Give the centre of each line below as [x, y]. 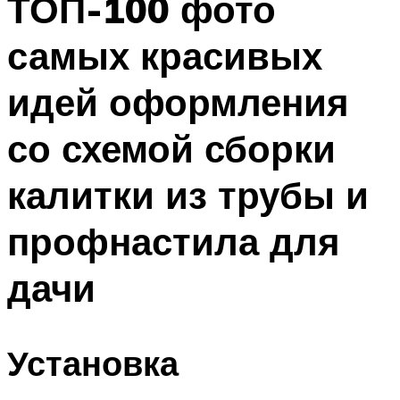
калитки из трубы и [188, 194]
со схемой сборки [171, 148]
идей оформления [178, 101]
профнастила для [174, 241]
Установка [93, 363]
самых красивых [165, 55]
